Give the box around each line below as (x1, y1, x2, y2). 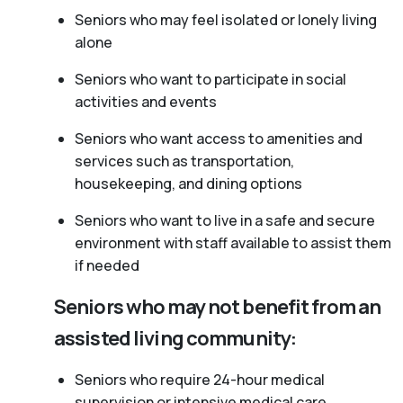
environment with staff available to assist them (74, 232, 391, 253)
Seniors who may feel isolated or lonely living (74, 9, 377, 30)
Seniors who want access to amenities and (74, 128, 363, 148)
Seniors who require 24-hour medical (74, 369, 325, 390)
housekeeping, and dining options (74, 173, 302, 193)
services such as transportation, (74, 150, 294, 171)
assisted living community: (54, 324, 297, 352)
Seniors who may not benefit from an (54, 292, 381, 320)
